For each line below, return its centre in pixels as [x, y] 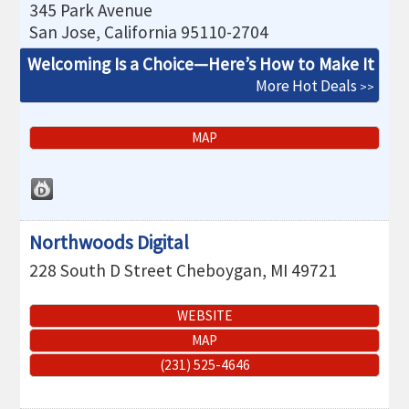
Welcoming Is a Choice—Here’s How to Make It [200, 63]
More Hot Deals [306, 85]
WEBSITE [204, 316]
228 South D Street [101, 270]
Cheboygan [220, 270]
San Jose [63, 31]
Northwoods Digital [110, 242]
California [141, 31]
